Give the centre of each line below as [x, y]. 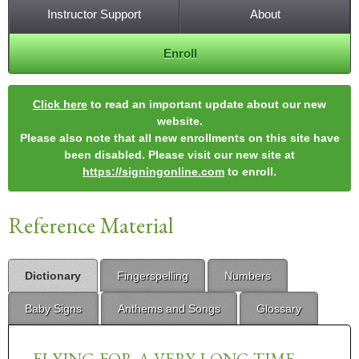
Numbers [248, 276]
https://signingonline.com [153, 172]
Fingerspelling [153, 276]
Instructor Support [94, 14]
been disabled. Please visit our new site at [179, 155]
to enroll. [250, 172]
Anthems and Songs [169, 309]
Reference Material [91, 226]
